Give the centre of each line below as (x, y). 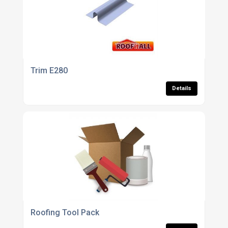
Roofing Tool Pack (65, 213)
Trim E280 (49, 71)
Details (182, 89)
